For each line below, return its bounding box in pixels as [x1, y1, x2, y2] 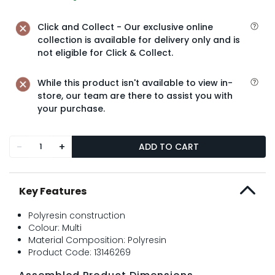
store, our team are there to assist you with [37, 90, 233, 102]
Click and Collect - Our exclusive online [37, 21, 213, 33]
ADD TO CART [139, 140, 199, 153]
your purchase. [37, 103, 105, 115]
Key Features [19, 184, 87, 198]
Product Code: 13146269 [28, 246, 131, 258]
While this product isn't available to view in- [37, 77, 233, 89]
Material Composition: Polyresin [28, 234, 166, 246]
